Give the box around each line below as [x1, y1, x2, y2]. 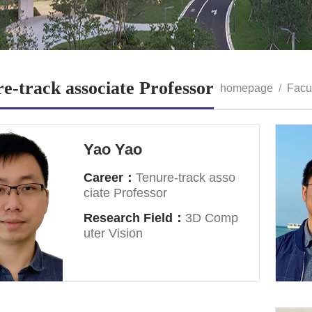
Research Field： [84, 211, 186, 225]
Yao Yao [84, 141, 143, 158]
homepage [219, 82, 273, 94]
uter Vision [84, 226, 143, 240]
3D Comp [185, 211, 239, 225]
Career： [84, 171, 136, 185]
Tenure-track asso [136, 171, 236, 185]
